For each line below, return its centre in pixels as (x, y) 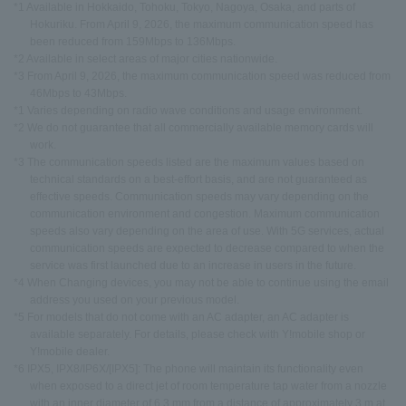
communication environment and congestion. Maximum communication (205, 213)
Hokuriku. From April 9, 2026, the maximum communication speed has (202, 24)
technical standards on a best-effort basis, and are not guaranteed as (198, 179)
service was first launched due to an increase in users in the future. (193, 265)
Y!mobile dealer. (70, 351)
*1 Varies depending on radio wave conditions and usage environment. (188, 110)
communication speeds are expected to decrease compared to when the (207, 248)
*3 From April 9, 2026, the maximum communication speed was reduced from (202, 76)
